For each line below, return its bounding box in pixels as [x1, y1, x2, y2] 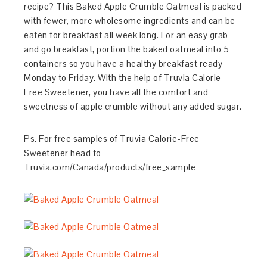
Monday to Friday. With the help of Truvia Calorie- [24, 72, 225, 83]
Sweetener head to [24, 147, 101, 159]
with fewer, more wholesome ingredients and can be [24, 15, 235, 26]
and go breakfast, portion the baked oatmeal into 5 [24, 44, 229, 55]
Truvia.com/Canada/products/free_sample [24, 162, 196, 173]
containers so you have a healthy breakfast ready [24, 58, 223, 69]
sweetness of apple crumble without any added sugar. [24, 101, 242, 112]
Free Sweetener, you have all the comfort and [24, 86, 209, 98]
